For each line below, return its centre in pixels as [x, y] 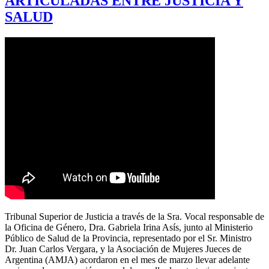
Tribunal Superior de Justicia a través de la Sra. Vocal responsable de [134, 216]
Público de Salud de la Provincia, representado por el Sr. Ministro [128, 238]
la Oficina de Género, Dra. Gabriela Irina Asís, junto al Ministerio [129, 227]
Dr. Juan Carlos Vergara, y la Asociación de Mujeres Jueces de [123, 249]
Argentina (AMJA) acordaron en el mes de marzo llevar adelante [127, 259]
